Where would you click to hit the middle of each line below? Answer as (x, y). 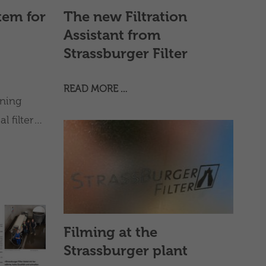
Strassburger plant (125, 250)
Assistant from (112, 34)
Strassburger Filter (125, 53)
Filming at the (110, 232)
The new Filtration (125, 16)
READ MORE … (95, 88)
